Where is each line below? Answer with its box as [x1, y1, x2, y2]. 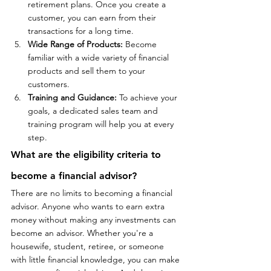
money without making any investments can [11, 214, 178, 225]
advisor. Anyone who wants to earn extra [11, 200, 167, 212]
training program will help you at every [28, 118, 176, 129]
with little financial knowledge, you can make [11, 253, 182, 265]
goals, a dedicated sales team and [28, 105, 160, 116]
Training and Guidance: [28, 91, 117, 103]
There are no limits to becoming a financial [11, 187, 175, 198]
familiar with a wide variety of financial [28, 51, 171, 63]
